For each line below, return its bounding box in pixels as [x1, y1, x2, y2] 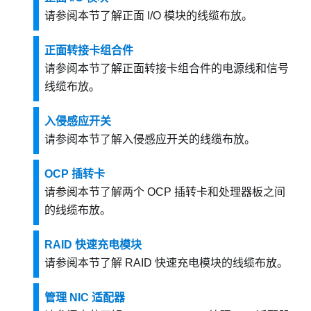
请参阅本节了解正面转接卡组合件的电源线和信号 [44, 62, 289, 75]
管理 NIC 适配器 [44, 292, 125, 304]
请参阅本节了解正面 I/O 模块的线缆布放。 [44, 10, 253, 22]
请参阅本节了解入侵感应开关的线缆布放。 [44, 133, 255, 146]
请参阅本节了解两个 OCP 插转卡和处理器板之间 [44, 186, 285, 199]
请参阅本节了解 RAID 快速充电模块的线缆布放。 [44, 257, 288, 269]
